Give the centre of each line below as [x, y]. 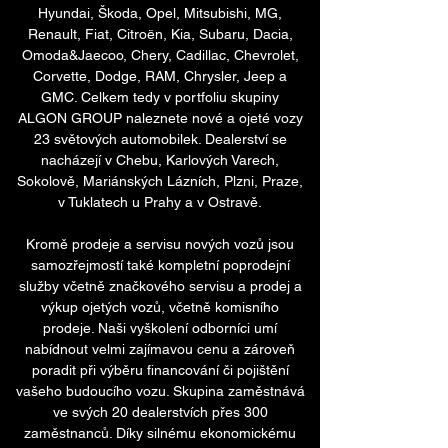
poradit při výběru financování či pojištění [160, 370]
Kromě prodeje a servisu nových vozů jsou [160, 244]
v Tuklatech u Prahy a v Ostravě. [160, 202]
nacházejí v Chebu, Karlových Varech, [160, 160]
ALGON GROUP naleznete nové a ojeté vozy [160, 118]
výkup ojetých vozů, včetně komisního [160, 307]
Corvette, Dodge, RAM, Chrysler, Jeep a [160, 76]
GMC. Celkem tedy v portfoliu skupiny [160, 97]
